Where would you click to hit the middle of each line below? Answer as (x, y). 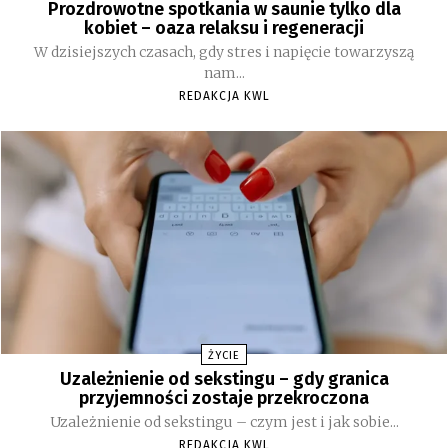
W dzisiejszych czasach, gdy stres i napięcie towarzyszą (224, 52)
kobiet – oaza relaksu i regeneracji (224, 28)
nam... (224, 73)
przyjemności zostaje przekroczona (224, 398)
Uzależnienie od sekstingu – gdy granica (224, 379)
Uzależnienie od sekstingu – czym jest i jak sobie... (224, 422)
